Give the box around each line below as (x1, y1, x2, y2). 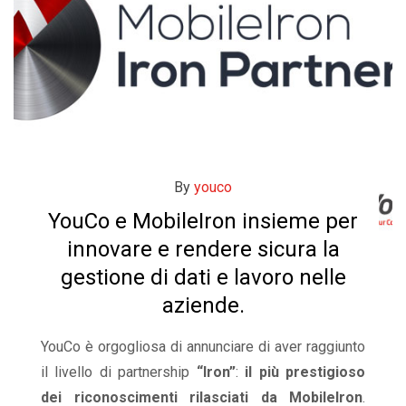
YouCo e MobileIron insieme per (48, 208, 358, 234)
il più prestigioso (245, 363, 366, 381)
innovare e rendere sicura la (66, 237, 340, 262)
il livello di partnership (41, 363, 197, 381)
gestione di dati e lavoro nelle (60, 265, 346, 290)
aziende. (161, 293, 245, 318)
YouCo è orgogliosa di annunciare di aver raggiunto (41, 338, 365, 355)
